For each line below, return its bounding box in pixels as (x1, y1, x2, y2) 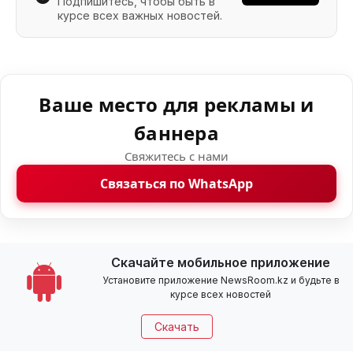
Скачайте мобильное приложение (111, 255, 330, 271)
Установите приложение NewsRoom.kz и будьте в (102, 274, 340, 287)
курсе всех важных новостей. (58, 9, 222, 23)
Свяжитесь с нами (124, 148, 229, 165)
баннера (133, 120, 220, 147)
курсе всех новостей (170, 288, 271, 301)
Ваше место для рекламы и (39, 91, 314, 118)
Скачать (154, 320, 199, 334)
